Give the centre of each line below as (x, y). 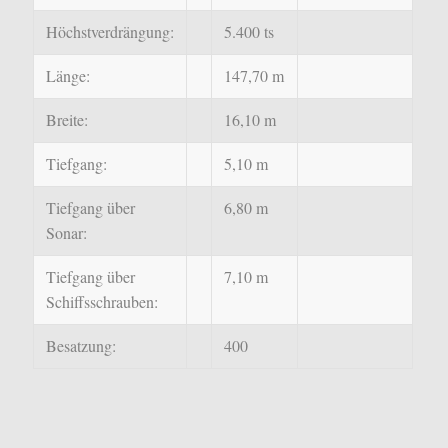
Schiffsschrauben (99, 301)
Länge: (67, 75)
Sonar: (66, 232)
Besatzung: (80, 345)
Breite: (66, 119)
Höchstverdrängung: (109, 31)
